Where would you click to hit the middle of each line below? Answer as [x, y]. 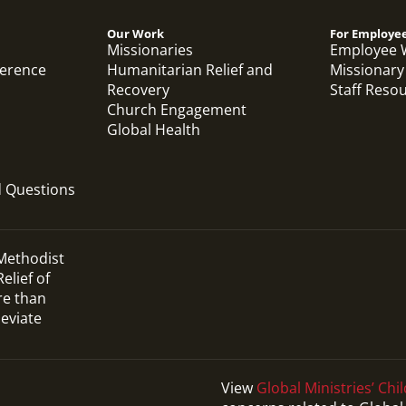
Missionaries [150, 50]
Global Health [154, 130]
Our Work [136, 34]
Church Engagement [177, 110]
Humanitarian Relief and [190, 70]
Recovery [139, 90]
